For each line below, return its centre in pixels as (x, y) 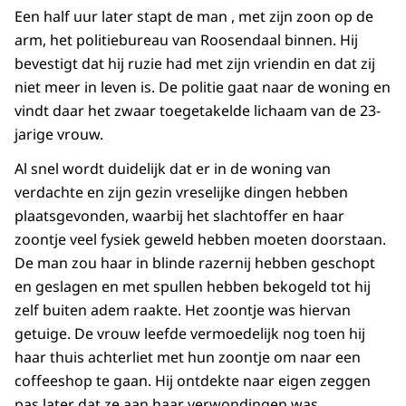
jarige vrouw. (59, 135)
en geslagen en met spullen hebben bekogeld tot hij (193, 287)
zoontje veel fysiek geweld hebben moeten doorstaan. (200, 240)
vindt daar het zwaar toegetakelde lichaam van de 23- (198, 111)
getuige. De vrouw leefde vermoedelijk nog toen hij (190, 334)
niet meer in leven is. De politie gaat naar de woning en (203, 87)
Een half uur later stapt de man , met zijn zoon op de (194, 17)
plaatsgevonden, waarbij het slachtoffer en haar (179, 216)
